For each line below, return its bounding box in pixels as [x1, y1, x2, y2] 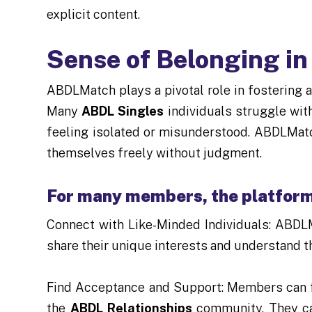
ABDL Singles [81, 103, 164, 118]
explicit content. [47, 6, 141, 22]
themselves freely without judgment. [47, 145, 263, 160]
